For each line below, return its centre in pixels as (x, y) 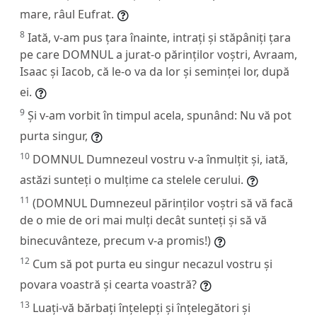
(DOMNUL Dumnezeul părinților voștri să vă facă (163, 203)
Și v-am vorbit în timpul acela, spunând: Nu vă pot (160, 115)
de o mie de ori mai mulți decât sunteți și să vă (143, 220)
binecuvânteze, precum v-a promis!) (115, 240)
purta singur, (54, 136)
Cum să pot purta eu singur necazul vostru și (152, 264)
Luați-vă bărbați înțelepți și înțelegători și (142, 307)
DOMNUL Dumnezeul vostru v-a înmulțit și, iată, (160, 159)
